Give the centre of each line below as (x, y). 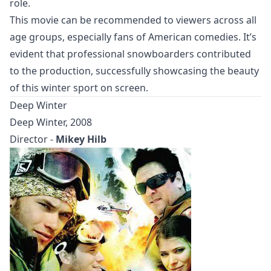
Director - (33, 139)
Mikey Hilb (81, 139)
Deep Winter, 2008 (51, 122)
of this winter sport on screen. (79, 87)
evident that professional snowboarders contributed (130, 54)
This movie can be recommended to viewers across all (133, 20)
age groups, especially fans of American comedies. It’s (133, 37)
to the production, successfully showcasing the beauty (134, 70)
